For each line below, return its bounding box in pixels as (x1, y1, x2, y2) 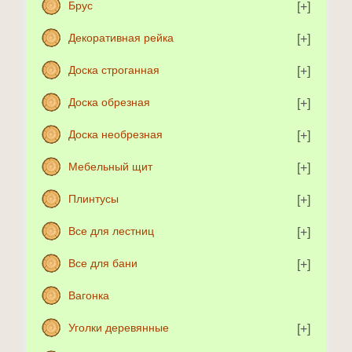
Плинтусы (68, 192, 119, 206)
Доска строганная (68, 64, 159, 77)
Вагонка (68, 289, 109, 302)
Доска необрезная (68, 128, 163, 141)
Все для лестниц (68, 225, 154, 238)
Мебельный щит (68, 160, 152, 174)
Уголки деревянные (68, 321, 169, 335)
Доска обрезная (68, 96, 150, 109)
